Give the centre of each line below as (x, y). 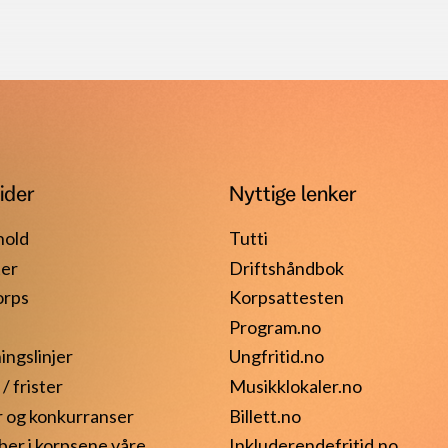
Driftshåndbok (286, 267)
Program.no (275, 326)
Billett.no (265, 415)
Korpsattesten (286, 297)
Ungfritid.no (276, 356)
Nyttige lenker (292, 193)
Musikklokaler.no (295, 385)
